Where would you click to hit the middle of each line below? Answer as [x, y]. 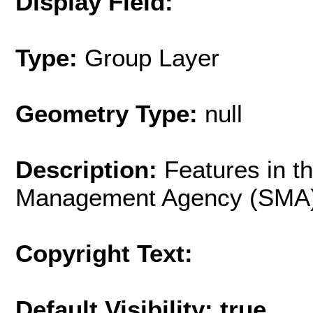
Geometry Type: [107, 113]
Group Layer [152, 57]
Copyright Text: [104, 253]
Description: [90, 169]
